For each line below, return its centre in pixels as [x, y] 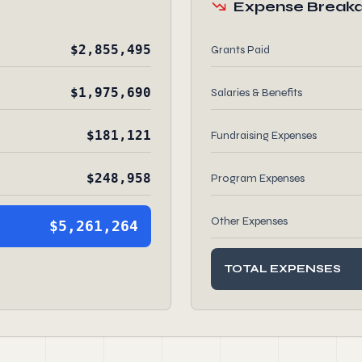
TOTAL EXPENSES [282, 269]
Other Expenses [249, 221]
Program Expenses [258, 178]
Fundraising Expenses [264, 135]
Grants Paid [240, 50]
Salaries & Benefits [257, 93]
